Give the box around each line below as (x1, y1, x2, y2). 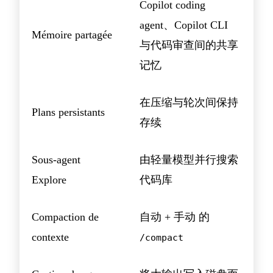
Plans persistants (32, 105, 105, 118)
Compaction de (32, 210, 99, 223)
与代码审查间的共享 (140, 38, 238, 51)
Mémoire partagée (32, 28, 112, 41)
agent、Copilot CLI (140, 18, 228, 31)
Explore (32, 173, 66, 186)
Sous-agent (32, 153, 80, 166)
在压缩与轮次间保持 (140, 96, 238, 108)
